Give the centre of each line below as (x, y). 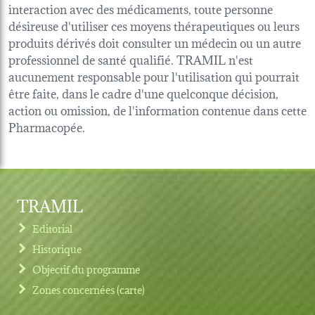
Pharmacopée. (47, 126)
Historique (57, 248)
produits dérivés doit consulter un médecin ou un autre (155, 41)
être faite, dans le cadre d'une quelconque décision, (143, 92)
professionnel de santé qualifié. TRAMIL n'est (131, 58)
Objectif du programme (86, 269)
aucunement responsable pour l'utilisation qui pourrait (154, 75)
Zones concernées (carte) (89, 289)
